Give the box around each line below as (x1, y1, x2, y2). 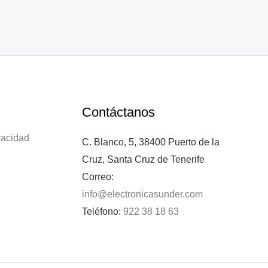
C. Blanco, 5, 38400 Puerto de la (81, 137, 220, 148)
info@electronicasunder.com (81, 189, 203, 200)
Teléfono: (81, 206, 123, 217)
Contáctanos (81, 105, 155, 120)
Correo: (81, 172, 114, 182)
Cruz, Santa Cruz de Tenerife (81, 154, 205, 165)
